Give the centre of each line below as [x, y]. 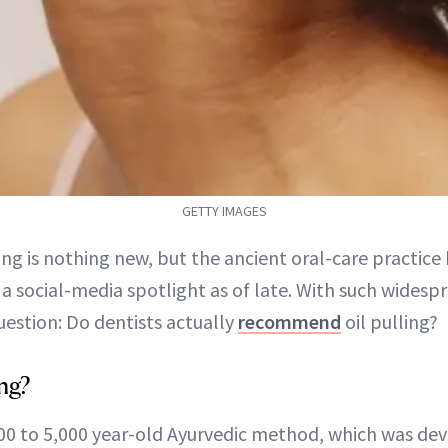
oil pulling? [389, 321]
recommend [289, 321]
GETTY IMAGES [224, 211]
